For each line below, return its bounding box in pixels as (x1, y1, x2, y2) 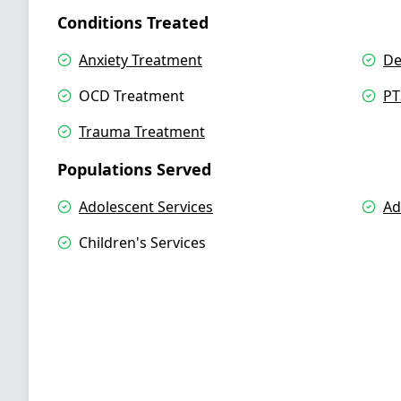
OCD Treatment (79, 86, 184, 106)
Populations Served (57, 158, 211, 180)
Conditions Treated (57, 12, 209, 33)
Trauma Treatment (79, 122, 205, 141)
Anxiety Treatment (79, 50, 202, 70)
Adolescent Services (79, 197, 213, 217)
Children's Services (79, 233, 206, 252)
